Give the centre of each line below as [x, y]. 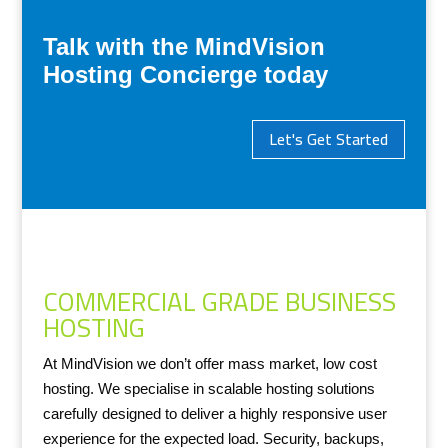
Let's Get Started [329, 138]
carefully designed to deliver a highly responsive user [214, 413]
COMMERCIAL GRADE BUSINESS [219, 301]
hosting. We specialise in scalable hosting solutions [208, 388]
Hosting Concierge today [185, 74]
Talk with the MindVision [183, 46]
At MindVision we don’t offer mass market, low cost [209, 363]
